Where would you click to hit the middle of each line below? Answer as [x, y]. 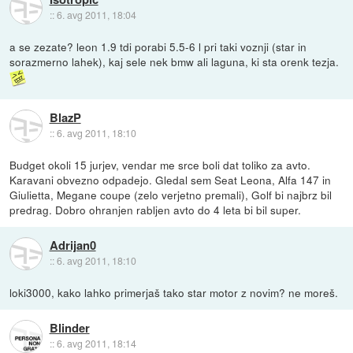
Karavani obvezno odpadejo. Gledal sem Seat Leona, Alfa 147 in [171, 180]
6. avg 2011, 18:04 [96, 15]
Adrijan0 [72, 245]
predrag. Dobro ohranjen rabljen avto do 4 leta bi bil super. [156, 210]
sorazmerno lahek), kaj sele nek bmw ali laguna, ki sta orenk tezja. [175, 62]
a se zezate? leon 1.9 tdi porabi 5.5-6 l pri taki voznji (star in [158, 47]
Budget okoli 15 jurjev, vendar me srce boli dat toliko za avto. [160, 165]
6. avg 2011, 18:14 [96, 344]
